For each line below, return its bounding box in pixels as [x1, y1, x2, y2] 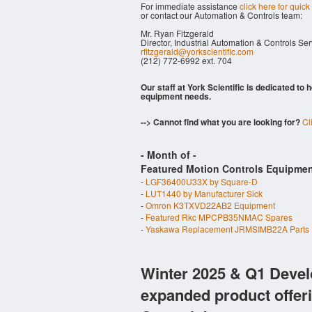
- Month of [141, 148, 193, 162]
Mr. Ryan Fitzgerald [141, 27, 214, 39]
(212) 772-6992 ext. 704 [141, 54, 232, 66]
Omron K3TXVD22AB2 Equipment [146, 199, 275, 211]
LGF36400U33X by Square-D [146, 175, 258, 187]
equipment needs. [141, 90, 211, 102]
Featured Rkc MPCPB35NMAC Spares [146, 211, 292, 223]
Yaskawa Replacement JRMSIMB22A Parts [146, 223, 309, 235]
